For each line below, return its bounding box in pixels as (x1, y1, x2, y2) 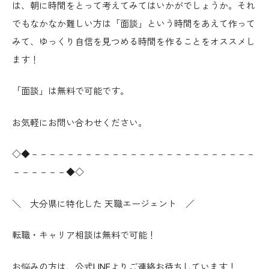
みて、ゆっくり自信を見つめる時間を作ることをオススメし (12, 35, 255, 48)
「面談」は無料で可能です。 (12, 85, 129, 98)
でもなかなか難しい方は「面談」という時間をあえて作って (12, 17, 255, 30)
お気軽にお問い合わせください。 (12, 116, 147, 129)
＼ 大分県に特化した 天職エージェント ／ (12, 198, 195, 210)
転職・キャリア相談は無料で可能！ (12, 229, 156, 242)
